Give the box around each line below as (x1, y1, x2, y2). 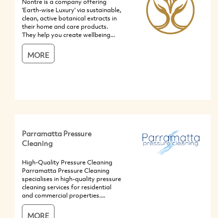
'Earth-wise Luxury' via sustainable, (22, 5, 121, 15)
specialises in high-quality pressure (22, 174, 121, 183)
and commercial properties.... (22, 191, 105, 200)
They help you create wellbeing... (22, 30, 115, 39)
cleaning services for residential (22, 182, 111, 192)
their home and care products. (22, 22, 108, 31)
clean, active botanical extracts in (22, 14, 117, 23)
